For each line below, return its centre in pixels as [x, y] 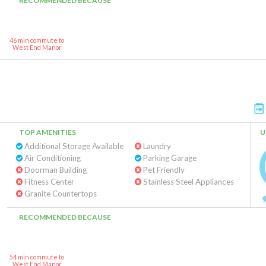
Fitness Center [48, 182]
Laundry [156, 146]
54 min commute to [37, 257]
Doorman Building [55, 170]
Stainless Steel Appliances [187, 182]
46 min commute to [37, 40]
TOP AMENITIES [47, 132]
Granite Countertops [60, 194]
